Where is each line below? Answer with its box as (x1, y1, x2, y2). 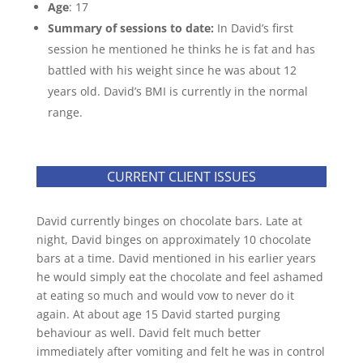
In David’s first (213, 20, 293, 36)
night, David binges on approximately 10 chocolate (36, 232, 311, 247)
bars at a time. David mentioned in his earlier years (36, 250, 316, 266)
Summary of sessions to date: (47, 20, 214, 36)
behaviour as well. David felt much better (36, 325, 261, 340)
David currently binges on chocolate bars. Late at (36, 213, 302, 228)
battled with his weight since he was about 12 (47, 62, 297, 78)
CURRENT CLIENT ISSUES (106, 168, 256, 186)
